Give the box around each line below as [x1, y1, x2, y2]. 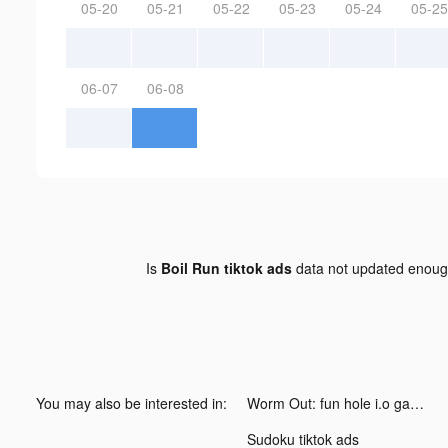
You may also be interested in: [36, 392, 227, 413]
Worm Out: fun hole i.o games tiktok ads [410, 392, 424, 413]
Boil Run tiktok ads [160, 257, 292, 278]
